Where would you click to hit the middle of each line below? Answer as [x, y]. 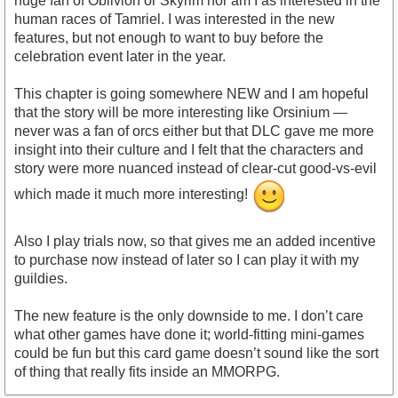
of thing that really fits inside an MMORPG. [147, 372]
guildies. [41, 279]
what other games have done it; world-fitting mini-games [189, 335]
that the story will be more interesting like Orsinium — [181, 113]
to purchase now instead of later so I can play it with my [187, 260]
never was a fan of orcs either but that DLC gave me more [194, 131]
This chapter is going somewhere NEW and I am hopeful [191, 94]
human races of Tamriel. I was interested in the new [175, 20]
